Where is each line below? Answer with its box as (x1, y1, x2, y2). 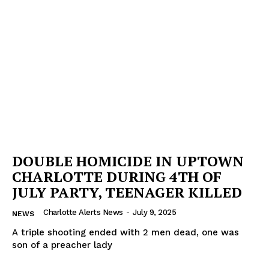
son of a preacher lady (12, 239, 112, 250)
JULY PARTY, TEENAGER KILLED (12, 182, 242, 202)
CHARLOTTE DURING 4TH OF (12, 166, 222, 186)
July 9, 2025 (133, 207, 176, 217)
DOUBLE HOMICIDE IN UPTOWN (12, 151, 244, 171)
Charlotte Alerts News (43, 207, 123, 217)
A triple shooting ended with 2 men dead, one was (12, 226, 239, 238)
